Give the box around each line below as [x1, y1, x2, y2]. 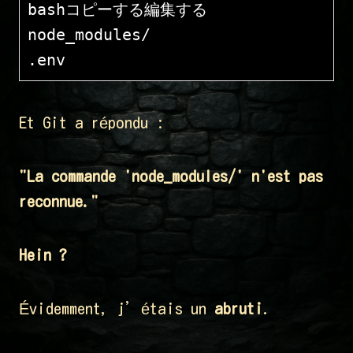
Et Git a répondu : [19, 114, 164, 131]
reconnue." [19, 193, 98, 210]
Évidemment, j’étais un [19, 300, 214, 317]
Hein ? [19, 247, 67, 263]
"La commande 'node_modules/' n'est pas [19, 168, 323, 184]
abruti [214, 300, 263, 317]
